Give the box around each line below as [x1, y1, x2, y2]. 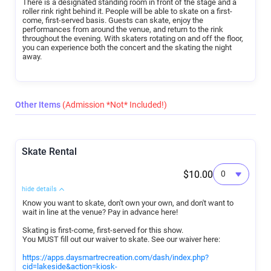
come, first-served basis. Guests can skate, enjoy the [22, 15, 203, 25]
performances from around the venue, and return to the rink [22, 24, 223, 34]
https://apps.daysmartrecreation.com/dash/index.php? [22, 252, 209, 262]
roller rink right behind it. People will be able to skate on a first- [22, 6, 232, 16]
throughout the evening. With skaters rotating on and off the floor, [22, 33, 243, 43]
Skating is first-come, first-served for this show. [22, 225, 183, 235]
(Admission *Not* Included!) [62, 99, 167, 109]
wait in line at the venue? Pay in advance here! [22, 207, 178, 217]
